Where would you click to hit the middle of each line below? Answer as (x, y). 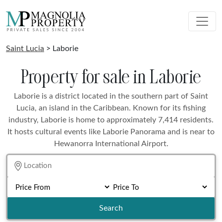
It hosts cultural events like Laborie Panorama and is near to (111, 132)
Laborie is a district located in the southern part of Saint (111, 96)
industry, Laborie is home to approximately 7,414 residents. (111, 120)
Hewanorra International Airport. (111, 144)
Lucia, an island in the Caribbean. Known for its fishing (111, 108)
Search (111, 208)
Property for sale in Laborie (111, 76)
